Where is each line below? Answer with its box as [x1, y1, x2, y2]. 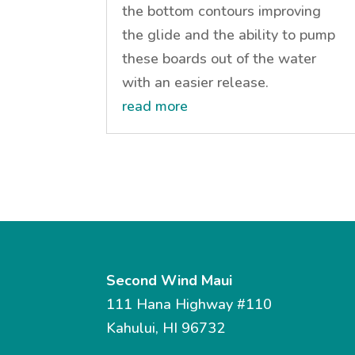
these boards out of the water [122, 48, 317, 68]
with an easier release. [122, 72, 269, 92]
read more [122, 96, 189, 116]
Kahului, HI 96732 [106, 319, 226, 338]
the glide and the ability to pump [122, 25, 336, 44]
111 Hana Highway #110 [106, 295, 273, 315]
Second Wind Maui [106, 271, 233, 291]
